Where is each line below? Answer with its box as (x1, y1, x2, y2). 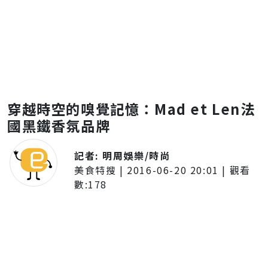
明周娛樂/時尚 (102, 148, 170, 163)
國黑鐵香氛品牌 (7, 115, 111, 136)
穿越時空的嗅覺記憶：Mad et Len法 (7, 99, 255, 119)
